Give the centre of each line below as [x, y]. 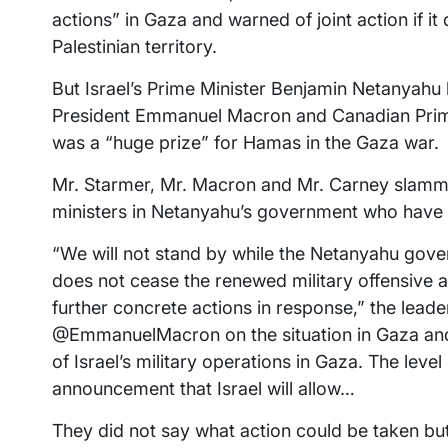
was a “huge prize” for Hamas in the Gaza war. [245, 143]
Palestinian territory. [134, 47]
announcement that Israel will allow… [203, 389]
